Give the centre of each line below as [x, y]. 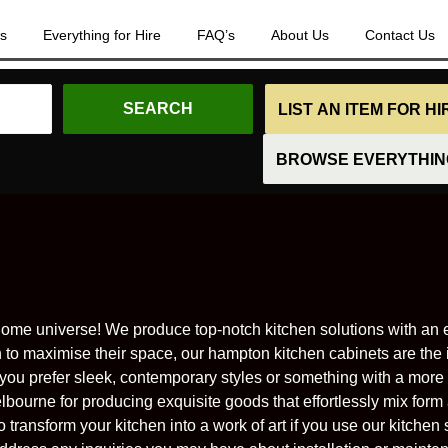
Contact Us [400, 35]
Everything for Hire [102, 35]
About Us [300, 35]
